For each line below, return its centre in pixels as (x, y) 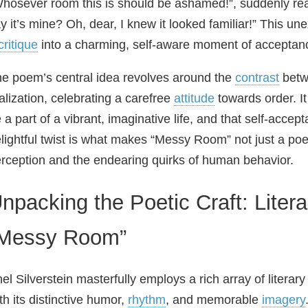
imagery (284, 300)
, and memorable (214, 300)
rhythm (147, 300)
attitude (194, 98)
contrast (257, 78)
